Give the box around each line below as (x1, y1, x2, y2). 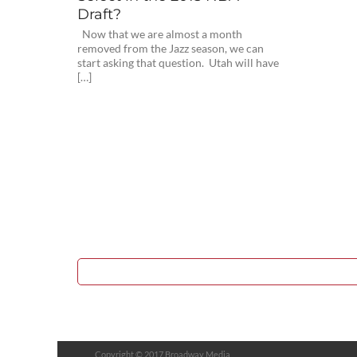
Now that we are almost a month (76, 27, 242, 41)
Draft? (76, 5, 121, 23)
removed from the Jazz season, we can (76, 41, 264, 55)
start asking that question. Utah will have (76, 56, 279, 69)
